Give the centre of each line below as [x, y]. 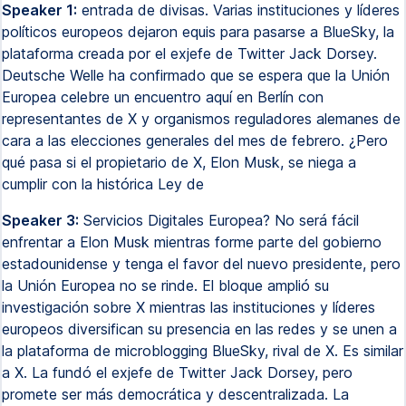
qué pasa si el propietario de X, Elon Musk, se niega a [179, 162]
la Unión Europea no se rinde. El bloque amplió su [165, 285]
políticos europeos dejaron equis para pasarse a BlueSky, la [198, 32]
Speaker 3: [40, 220]
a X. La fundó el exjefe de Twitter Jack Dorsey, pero [177, 372]
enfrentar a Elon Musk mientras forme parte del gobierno [192, 242]
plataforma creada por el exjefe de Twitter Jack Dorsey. [189, 53]
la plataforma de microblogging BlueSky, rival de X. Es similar [203, 351]
